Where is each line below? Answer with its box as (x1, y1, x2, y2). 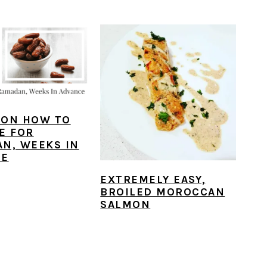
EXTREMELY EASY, (100, 172, 206, 186)
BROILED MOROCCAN (100, 185, 225, 198)
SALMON (100, 197, 151, 211)
